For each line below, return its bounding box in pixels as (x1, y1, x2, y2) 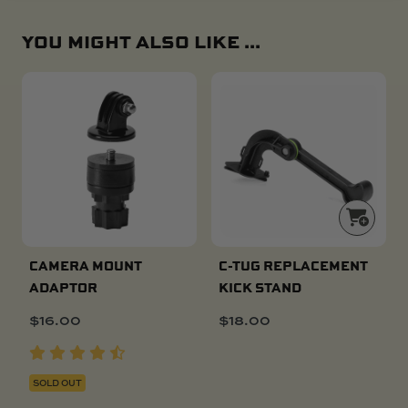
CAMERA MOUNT (29, 255, 142, 274)
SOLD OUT (33, 375, 82, 389)
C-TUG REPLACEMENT (219, 255, 368, 274)
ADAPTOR (29, 277, 97, 296)
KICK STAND (219, 277, 301, 296)
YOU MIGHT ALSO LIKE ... (22, 27, 260, 54)
